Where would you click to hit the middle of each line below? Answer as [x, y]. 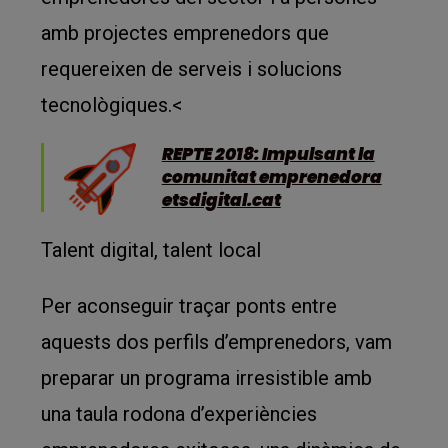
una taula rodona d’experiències [179, 414]
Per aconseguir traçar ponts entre [189, 306]
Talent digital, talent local [151, 250]
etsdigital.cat [221, 200]
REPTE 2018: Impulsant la [268, 154]
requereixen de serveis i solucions [192, 69]
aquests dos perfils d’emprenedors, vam [217, 342]
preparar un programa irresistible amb [207, 378]
